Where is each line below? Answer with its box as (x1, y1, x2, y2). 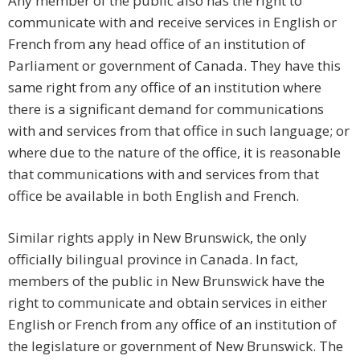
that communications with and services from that (8, 165, 319, 184)
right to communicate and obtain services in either (8, 293, 327, 313)
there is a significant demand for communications (8, 100, 324, 119)
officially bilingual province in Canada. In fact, (8, 250, 298, 269)
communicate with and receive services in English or (8, 13, 337, 32)
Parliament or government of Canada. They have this (8, 56, 341, 76)
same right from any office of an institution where (8, 78, 321, 97)
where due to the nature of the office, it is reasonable (8, 143, 341, 162)
